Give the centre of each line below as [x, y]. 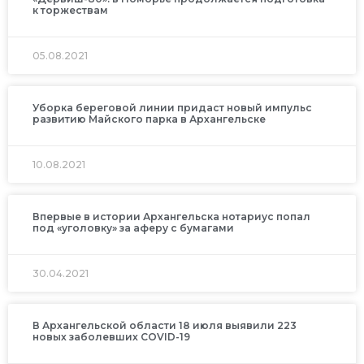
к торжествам [70, 10]
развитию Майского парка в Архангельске [149, 119]
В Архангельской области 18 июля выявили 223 [165, 325]
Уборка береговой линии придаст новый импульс [172, 107]
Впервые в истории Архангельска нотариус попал [171, 216]
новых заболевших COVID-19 [111, 336]
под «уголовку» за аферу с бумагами [133, 227]
